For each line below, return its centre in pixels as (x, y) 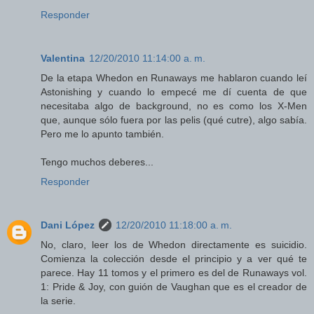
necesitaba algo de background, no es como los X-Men (174, 106)
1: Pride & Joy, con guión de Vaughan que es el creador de (174, 287)
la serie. (58, 301)
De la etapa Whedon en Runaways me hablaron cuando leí (174, 78)
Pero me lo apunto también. (102, 134)
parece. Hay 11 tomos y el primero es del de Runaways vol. (174, 273)
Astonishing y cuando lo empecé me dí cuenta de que (174, 92)
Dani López (68, 225)
